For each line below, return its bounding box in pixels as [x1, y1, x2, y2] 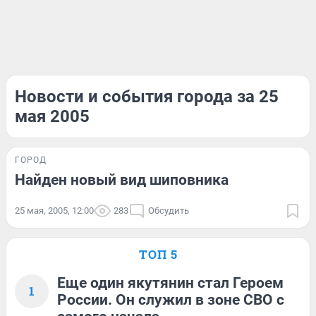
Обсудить [148, 205, 189, 216]
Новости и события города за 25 [15, 87, 279, 107]
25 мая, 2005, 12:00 [15, 205, 94, 216]
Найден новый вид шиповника [15, 171, 229, 188]
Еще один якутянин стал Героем [57, 274, 284, 291]
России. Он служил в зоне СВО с [57, 291, 284, 308]
